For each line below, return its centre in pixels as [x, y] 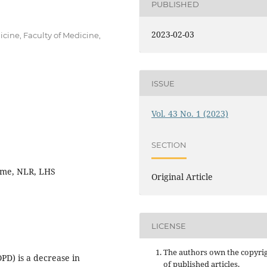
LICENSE [169, 226]
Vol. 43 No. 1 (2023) [190, 114]
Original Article [182, 177]
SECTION [169, 145]
